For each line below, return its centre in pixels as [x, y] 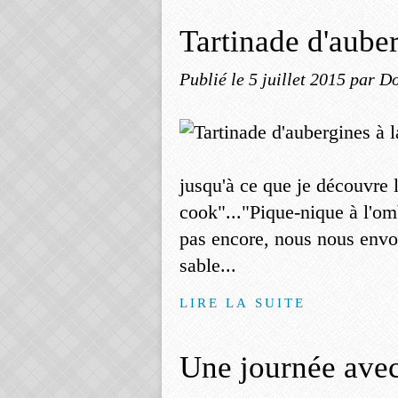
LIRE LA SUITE [243, 302]
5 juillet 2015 [299, 79]
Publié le [214, 79]
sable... [208, 265]
